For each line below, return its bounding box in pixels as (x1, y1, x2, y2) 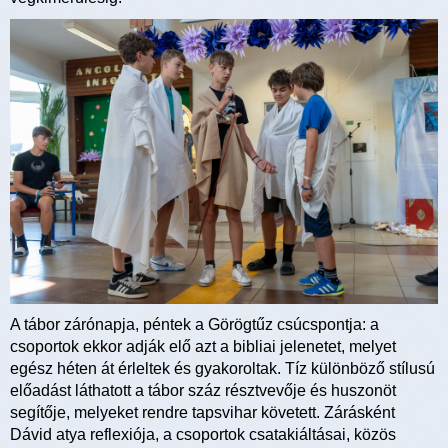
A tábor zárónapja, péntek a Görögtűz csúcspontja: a (10, 316, 379, 334)
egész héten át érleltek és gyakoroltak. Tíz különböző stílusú (10, 360, 435, 378)
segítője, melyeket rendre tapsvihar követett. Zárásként (10, 404, 395, 422)
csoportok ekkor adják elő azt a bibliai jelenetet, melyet (10, 338, 396, 356)
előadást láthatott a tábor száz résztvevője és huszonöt (10, 382, 396, 400)
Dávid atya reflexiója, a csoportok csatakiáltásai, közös (10, 426, 396, 444)
